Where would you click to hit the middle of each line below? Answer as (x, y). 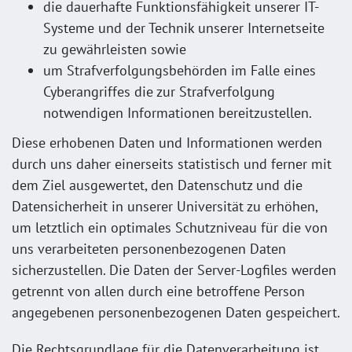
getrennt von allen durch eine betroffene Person (158, 291)
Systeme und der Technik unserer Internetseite (184, 28)
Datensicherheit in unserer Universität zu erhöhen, (165, 206)
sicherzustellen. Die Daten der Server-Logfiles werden (174, 269)
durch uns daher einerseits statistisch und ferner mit (172, 163)
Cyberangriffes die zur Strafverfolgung (159, 92)
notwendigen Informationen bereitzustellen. (178, 113)
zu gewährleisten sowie (115, 49)
